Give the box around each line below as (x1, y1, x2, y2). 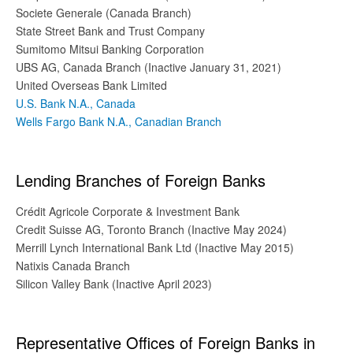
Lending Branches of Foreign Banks (16, 168, 266, 191)
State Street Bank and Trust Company (16, 22, 205, 39)
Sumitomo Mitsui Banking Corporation (16, 40, 204, 57)
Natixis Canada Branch (16, 257, 130, 273)
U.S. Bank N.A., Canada (16, 95, 136, 111)
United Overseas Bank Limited (16, 76, 167, 93)
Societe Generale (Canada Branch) (16, 4, 191, 20)
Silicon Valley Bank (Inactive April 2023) (16, 275, 212, 292)
